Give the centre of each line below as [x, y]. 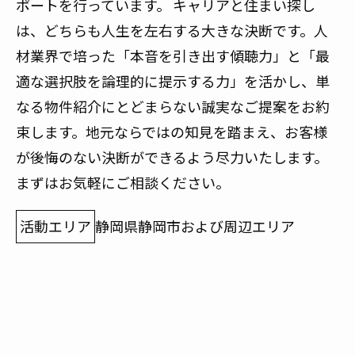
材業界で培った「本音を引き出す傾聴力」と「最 [173, 57]
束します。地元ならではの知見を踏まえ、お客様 [172, 133]
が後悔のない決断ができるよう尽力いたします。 [172, 158]
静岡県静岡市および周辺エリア [195, 226]
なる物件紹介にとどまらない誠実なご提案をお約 [173, 107]
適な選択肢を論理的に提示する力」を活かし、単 [173, 82]
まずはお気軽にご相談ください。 [123, 183]
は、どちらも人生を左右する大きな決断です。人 [172, 31]
